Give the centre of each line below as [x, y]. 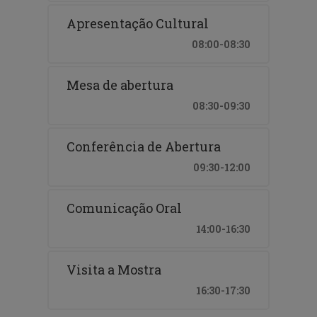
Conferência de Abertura [144, 146]
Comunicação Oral [125, 208]
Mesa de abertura [120, 85]
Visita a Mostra [114, 269]
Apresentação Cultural [138, 23]
